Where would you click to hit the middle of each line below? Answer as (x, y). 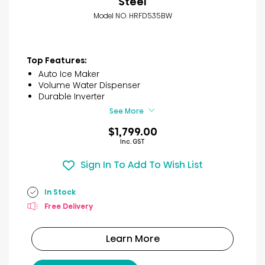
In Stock (60, 192)
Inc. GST (132, 141)
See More (126, 111)
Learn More (132, 238)
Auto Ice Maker (69, 74)
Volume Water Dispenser (89, 85)
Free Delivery (69, 206)
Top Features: (57, 60)
